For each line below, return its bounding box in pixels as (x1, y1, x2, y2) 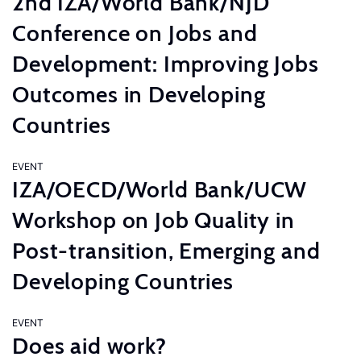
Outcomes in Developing (12, 81, 266, 108)
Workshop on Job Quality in (12, 206, 295, 234)
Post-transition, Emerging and (12, 237, 321, 264)
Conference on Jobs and (12, 19, 258, 47)
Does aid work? (12, 332, 167, 359)
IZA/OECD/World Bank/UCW (12, 176, 308, 203)
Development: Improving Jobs (12, 50, 319, 77)
